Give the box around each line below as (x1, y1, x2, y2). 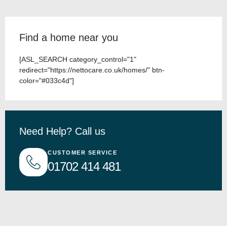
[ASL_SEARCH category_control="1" (19, 55, 136, 63)
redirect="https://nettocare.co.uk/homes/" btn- (19, 65, 165, 74)
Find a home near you (19, 31, 118, 43)
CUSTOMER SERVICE (48, 149, 117, 156)
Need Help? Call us (19, 125, 105, 137)
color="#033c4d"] (19, 76, 74, 85)
